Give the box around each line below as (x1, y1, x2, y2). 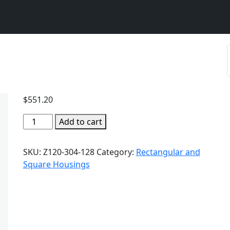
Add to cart (59, 116, 102, 127)
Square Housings (23, 159, 90, 170)
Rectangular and (136, 146, 200, 158)
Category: (96, 146, 136, 158)
